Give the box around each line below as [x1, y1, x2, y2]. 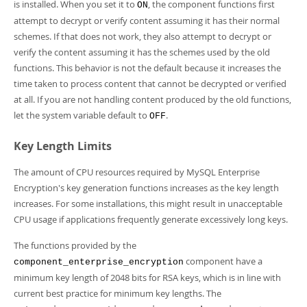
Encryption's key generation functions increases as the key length [14, 182, 279, 194]
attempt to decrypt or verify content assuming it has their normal [14, 14, 280, 27]
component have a [184, 255, 262, 267]
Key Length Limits [14, 138, 112, 153]
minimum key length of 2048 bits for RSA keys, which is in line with [14, 271, 281, 284]
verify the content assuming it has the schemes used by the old [14, 46, 270, 58]
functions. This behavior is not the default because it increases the [14, 62, 281, 74]
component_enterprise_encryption [14, 257, 184, 267]
